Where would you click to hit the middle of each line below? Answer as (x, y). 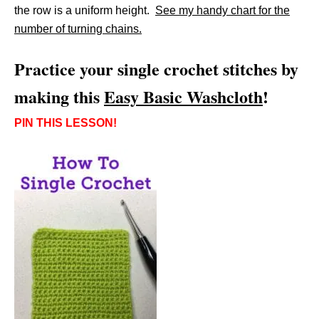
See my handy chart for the (223, 11)
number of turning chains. (78, 29)
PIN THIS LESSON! (66, 123)
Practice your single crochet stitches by (156, 69)
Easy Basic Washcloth (183, 97)
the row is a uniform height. (85, 11)
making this (59, 97)
